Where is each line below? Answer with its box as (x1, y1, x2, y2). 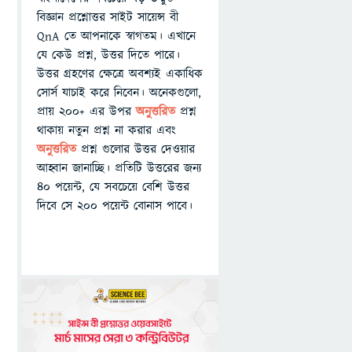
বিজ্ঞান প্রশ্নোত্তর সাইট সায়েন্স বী (37, 9, 178, 26)
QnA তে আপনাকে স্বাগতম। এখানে (37, 27, 196, 45)
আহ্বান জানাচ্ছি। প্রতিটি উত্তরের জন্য (37, 159, 201, 177)
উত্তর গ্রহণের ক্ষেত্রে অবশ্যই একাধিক (37, 65, 203, 82)
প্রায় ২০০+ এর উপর (37, 103, 136, 120)
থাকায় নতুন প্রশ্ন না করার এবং (37, 122, 176, 139)
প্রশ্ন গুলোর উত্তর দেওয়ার (81, 141, 195, 158)
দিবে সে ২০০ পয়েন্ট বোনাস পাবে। (37, 197, 192, 214)
